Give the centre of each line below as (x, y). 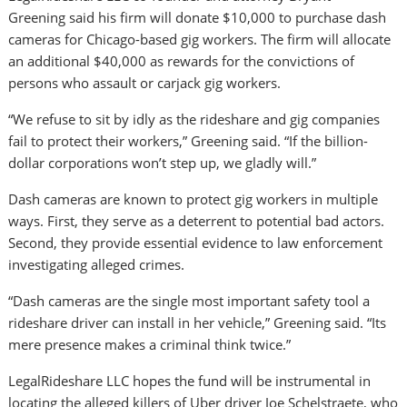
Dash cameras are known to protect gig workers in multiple (194, 199)
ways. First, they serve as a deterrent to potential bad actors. (197, 221)
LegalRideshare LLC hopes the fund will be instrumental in (190, 381)
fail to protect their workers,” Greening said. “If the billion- (189, 141)
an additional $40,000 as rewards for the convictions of (182, 61)
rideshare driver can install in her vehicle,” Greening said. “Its (198, 323)
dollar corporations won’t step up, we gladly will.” (163, 163)
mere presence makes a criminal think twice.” (150, 345)
